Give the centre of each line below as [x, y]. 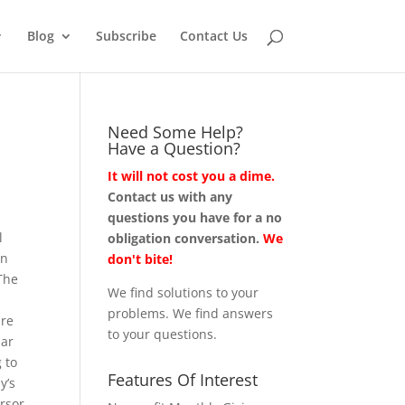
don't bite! [141, 259]
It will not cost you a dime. [192, 176]
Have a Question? [174, 148]
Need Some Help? [176, 132]
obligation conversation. [186, 238]
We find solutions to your [184, 292]
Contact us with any [170, 197]
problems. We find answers [191, 313]
